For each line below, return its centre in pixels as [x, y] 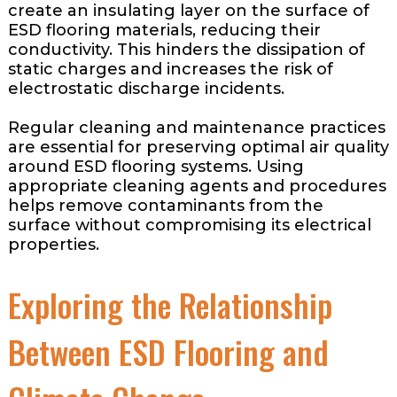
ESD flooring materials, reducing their [164, 30]
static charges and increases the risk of [170, 69]
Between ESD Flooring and [168, 351]
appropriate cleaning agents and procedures [197, 186]
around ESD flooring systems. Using [156, 166]
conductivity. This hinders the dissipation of [186, 49]
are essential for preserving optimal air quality [198, 147]
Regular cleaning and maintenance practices [196, 127]
